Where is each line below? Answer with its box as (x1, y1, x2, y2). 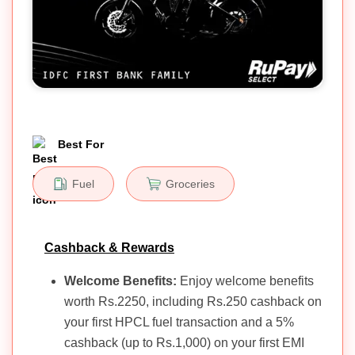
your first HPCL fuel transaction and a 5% (64, 315, 294, 329)
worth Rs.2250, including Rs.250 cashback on (64, 294, 322, 308)
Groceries (166, 177, 215, 190)
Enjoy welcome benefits (180, 273, 314, 288)
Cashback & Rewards (44, 240, 174, 254)
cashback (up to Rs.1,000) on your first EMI (64, 335, 304, 349)
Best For (58, 137, 104, 151)
